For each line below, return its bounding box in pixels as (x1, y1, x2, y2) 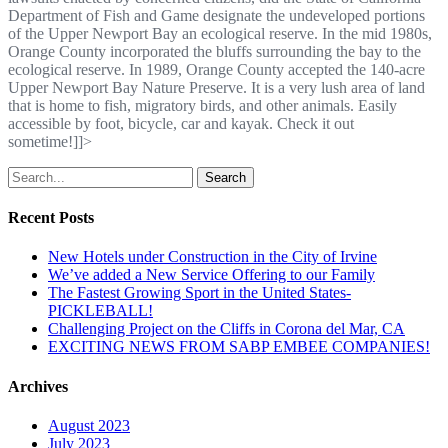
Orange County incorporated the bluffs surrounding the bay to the (8, 42, 421, 60)
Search (205, 169, 246, 185)
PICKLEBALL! (48, 302, 153, 320)
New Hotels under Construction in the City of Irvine (48, 248, 377, 266)
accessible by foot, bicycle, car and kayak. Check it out (8, 114, 354, 132)
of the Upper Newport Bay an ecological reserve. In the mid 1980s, (8, 24, 432, 42)
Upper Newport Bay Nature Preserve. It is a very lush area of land (8, 78, 425, 96)
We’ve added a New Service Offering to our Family (48, 266, 375, 284)
